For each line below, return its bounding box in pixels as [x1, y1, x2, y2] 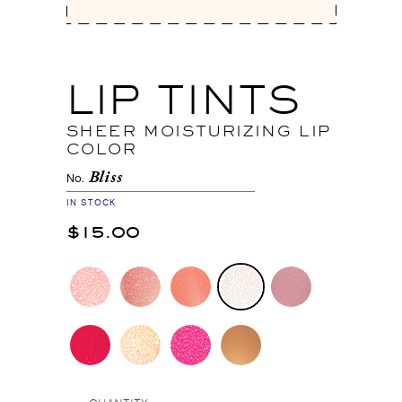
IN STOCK [66, 197, 117, 210]
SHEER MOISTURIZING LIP [66, 121, 332, 140]
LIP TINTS [66, 74, 300, 125]
